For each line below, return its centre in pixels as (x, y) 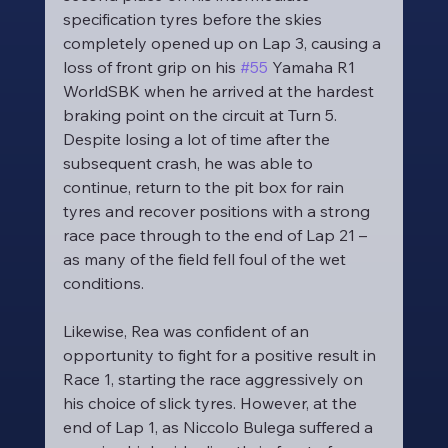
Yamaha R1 (313, 67)
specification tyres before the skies (194, 19)
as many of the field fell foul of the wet (206, 259)
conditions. (103, 283)
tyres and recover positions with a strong (218, 211)
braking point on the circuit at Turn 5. (201, 115)
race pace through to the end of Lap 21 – (216, 235)
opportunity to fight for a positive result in (221, 355)
